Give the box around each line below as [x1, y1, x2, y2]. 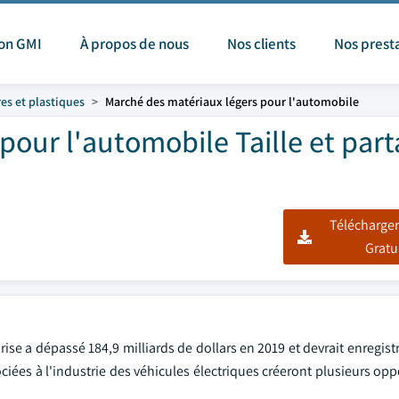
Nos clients [227, 34, 296, 53]
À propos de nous [80, 34, 189, 53]
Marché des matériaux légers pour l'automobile [105, 94, 359, 110]
